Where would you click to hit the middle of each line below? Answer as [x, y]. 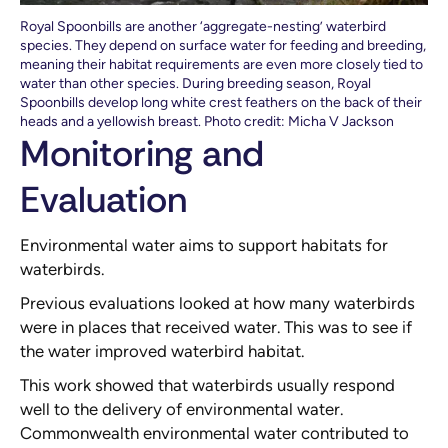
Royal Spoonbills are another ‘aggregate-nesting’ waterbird [203, 26]
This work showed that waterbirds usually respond [207, 384]
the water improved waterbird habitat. [162, 350]
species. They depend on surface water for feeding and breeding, [223, 45]
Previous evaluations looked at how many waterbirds [217, 302]
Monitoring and [142, 153]
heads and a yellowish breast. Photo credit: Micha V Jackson [207, 121]
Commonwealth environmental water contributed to [214, 432]
